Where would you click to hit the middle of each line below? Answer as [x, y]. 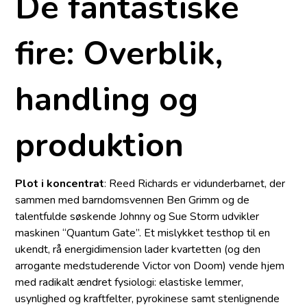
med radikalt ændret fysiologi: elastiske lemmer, [130, 283]
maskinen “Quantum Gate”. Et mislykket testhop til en [143, 233]
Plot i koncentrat [60, 184]
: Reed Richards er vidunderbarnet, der [195, 184]
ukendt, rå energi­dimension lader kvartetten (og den [138, 250]
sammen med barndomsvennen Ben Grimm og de [133, 200]
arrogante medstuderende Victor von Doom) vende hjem [150, 266]
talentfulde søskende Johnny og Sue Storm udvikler [137, 217]
